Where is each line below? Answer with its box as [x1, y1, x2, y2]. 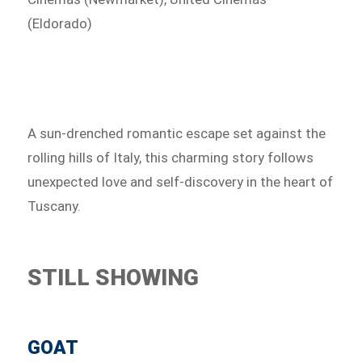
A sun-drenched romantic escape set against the [27, 125, 326, 142]
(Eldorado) [27, 15, 93, 32]
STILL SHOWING [27, 264, 200, 292]
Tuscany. [27, 198, 82, 215]
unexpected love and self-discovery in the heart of [27, 174, 334, 191]
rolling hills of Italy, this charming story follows [27, 149, 314, 166]
